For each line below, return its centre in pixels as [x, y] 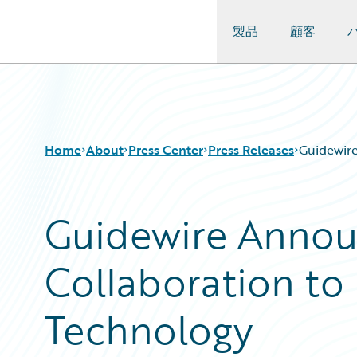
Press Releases [251, 150]
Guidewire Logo [77, 41]
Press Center [166, 150]
